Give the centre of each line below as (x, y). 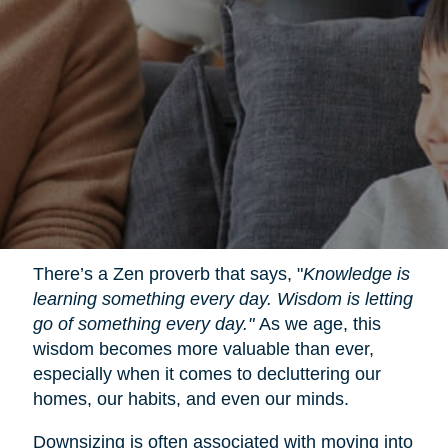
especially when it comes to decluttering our (206, 373)
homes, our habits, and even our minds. (190, 398)
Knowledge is (356, 273)
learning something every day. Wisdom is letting (222, 298)
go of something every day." (143, 323)
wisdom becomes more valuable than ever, (203, 348)
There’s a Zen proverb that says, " (167, 273)
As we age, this (317, 323)
